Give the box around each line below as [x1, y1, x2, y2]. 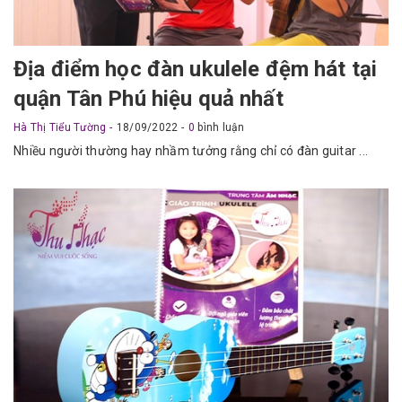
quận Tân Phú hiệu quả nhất [13, 86, 284, 112]
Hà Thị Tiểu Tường [13, 121, 109, 135]
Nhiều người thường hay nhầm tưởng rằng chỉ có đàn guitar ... [13, 144, 368, 159]
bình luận [195, 121, 245, 135]
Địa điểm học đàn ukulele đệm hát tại [13, 57, 378, 83]
